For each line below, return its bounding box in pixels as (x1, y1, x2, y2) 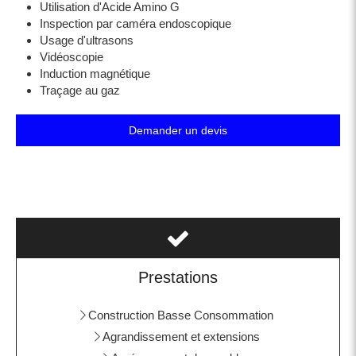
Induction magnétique (40, 66, 150, 80)
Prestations (138, 268, 218, 286)
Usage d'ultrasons (40, 33, 133, 47)
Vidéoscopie (40, 49, 103, 64)
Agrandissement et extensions (102, 329, 260, 343)
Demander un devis (129, 123, 227, 137)
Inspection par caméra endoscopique (40, 16, 231, 30)
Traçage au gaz (40, 83, 120, 97)
